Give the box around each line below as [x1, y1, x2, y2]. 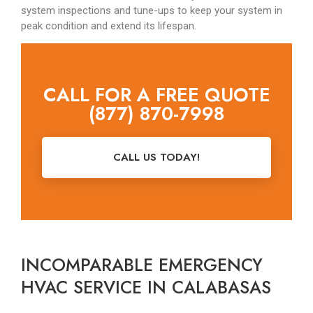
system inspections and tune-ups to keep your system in [21, 3, 282, 17]
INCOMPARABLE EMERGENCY [21, 252, 263, 278]
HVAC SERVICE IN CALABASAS [21, 275, 271, 300]
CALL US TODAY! [113, 150, 200, 166]
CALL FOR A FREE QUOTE [43, 81, 270, 109]
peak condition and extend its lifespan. [21, 19, 196, 32]
